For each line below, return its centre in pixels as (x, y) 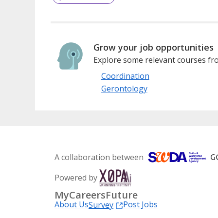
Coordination (125, 76)
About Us (72, 204)
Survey (101, 205)
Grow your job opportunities (153, 47)
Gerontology (124, 88)
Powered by (76, 177)
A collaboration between (99, 157)
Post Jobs (140, 204)
